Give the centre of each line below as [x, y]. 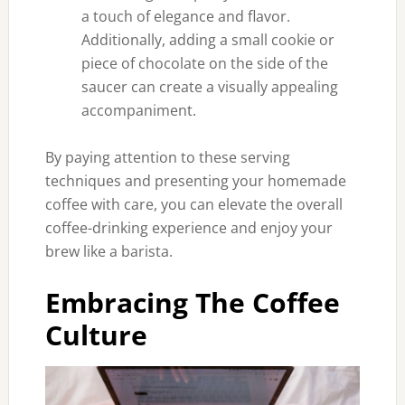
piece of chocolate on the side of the [204, 63]
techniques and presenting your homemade [195, 181]
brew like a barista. [108, 251]
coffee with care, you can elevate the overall [193, 204]
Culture [96, 335]
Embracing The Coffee [192, 302]
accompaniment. [138, 110]
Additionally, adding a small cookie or [207, 40]
